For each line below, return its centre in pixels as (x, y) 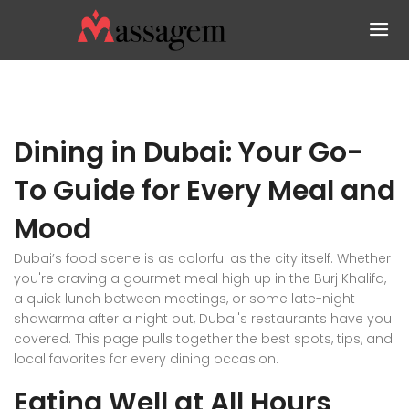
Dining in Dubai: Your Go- (189, 153)
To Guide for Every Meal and (204, 191)
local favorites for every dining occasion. (146, 359)
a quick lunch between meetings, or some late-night (184, 299)
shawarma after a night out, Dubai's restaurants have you (203, 319)
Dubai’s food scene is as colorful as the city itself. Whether (202, 259)
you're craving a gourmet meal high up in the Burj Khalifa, (200, 279)
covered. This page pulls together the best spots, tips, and (203, 339)
